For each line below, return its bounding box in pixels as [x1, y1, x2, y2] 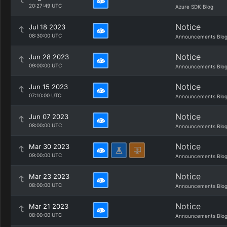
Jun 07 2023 [29, 112, 68, 121]
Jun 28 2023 [29, 53, 69, 61]
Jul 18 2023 [29, 23, 65, 31]
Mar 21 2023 [29, 202, 68, 210]
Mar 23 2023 [29, 172, 69, 180]
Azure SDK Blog [175, 4, 213, 10]
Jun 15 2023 [29, 83, 68, 91]
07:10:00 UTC [29, 92, 61, 98]
